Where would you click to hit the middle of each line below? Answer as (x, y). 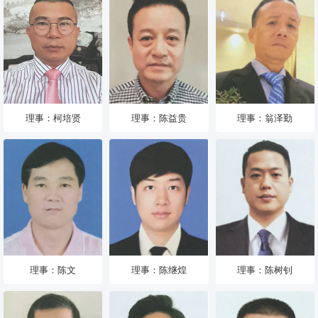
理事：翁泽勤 (265, 118)
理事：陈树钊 (265, 270)
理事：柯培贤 (53, 118)
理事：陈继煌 (159, 270)
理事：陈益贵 (159, 118)
